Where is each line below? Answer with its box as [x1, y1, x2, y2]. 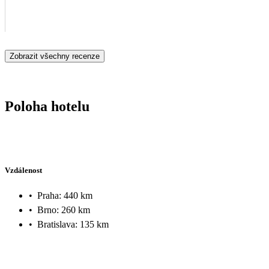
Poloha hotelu [5, 98, 89, 114]
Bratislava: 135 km [37, 219, 109, 229]
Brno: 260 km [37, 204, 90, 215]
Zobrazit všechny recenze [10, 51, 100, 61]
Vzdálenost [5, 166, 42, 175]
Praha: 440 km [37, 190, 92, 201]
